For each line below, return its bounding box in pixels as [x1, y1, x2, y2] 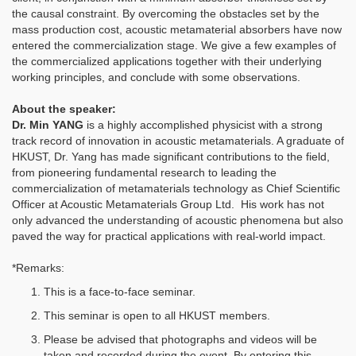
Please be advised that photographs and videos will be [44, 333, 317, 346]
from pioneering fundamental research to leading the [12, 166, 277, 180]
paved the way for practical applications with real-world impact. [12, 230, 326, 243]
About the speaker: [12, 103, 119, 116]
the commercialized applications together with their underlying [12, 55, 322, 68]
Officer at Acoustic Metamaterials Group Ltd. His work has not [12, 198, 324, 211]
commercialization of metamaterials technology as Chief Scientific [12, 182, 340, 195]
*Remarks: [12, 261, 64, 275]
